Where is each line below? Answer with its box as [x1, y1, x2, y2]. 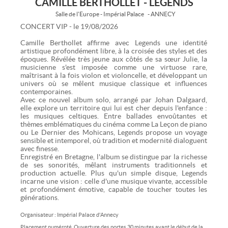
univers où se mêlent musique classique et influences [20, 79, 208, 88]
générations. [20, 193, 59, 202]
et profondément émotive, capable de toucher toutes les [20, 185, 208, 193]
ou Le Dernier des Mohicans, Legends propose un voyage [20, 128, 208, 136]
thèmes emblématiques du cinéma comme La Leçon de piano [20, 120, 208, 128]
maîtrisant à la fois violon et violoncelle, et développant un [20, 71, 208, 79]
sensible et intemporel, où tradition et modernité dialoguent [20, 136, 208, 145]
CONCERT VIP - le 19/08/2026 [20, 22, 118, 31]
